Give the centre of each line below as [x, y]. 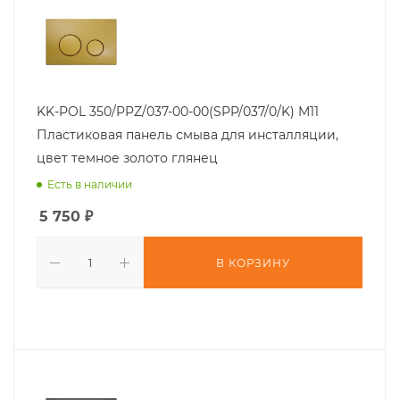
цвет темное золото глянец [127, 158]
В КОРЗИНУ [253, 263]
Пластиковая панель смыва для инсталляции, [187, 135]
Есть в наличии [90, 185]
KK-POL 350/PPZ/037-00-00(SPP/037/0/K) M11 [178, 112]
